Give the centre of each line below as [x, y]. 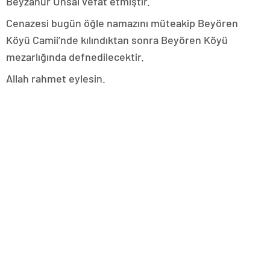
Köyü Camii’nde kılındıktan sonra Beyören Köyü [117, 39]
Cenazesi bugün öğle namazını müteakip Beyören [122, 23]
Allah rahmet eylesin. [56, 78]
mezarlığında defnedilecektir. [75, 56]
